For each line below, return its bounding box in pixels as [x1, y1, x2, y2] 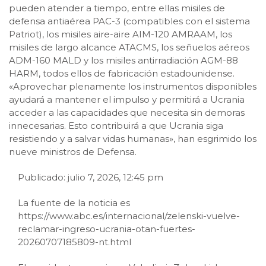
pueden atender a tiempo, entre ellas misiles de [9, 2, 225, 14]
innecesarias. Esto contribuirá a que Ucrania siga [9, 120, 223, 131]
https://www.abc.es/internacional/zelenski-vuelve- [18, 210, 240, 221]
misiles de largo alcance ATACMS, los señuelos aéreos [9, 42, 249, 53]
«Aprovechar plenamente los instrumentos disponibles [9, 81, 256, 92]
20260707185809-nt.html [18, 236, 131, 248]
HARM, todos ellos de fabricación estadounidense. [9, 68, 235, 79]
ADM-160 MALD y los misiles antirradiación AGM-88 [9, 55, 238, 66]
